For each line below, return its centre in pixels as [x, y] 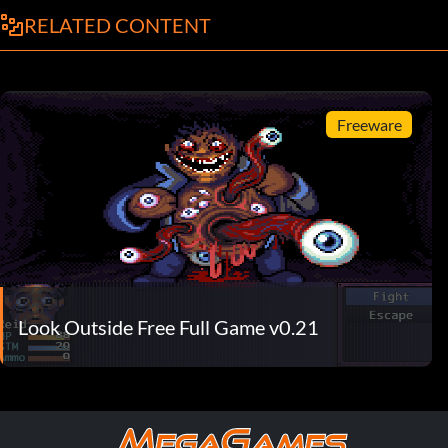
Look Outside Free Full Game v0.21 [168, 327]
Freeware [369, 124]
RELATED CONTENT [117, 25]
